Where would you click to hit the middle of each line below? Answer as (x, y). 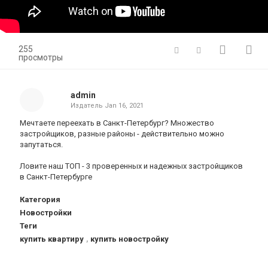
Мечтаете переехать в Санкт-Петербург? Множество (117, 123)
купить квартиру (52, 239)
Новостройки (46, 213)
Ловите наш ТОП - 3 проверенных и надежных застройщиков (131, 166)
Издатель (87, 106)
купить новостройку (130, 239)
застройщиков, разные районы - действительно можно (122, 134)
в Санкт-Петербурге (56, 177)
